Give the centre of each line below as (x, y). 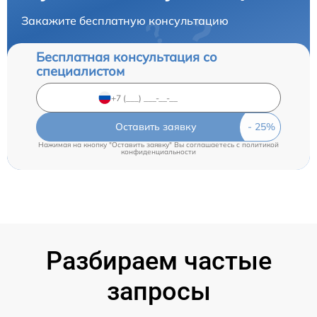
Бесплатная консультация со (127, 57)
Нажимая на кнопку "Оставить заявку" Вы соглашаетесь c (140, 145)
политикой (260, 145)
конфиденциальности (158, 152)
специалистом (80, 71)
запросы (158, 292)
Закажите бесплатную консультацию (125, 21)
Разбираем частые (158, 261)
